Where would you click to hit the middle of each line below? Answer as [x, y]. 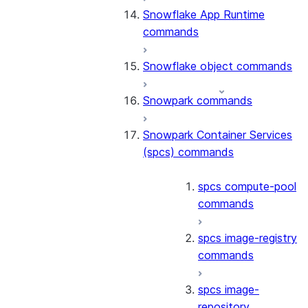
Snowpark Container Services [218, 135]
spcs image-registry [247, 238]
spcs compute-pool [247, 186]
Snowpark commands [198, 100]
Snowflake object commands [218, 66]
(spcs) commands [188, 152]
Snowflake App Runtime [204, 14]
